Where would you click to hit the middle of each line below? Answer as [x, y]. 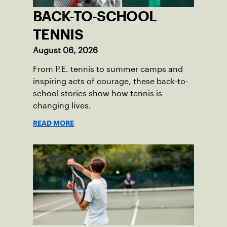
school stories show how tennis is [98, 94]
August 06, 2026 [65, 51]
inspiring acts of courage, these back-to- [110, 82]
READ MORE [53, 123]
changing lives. [62, 106]
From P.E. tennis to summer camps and [108, 69]
